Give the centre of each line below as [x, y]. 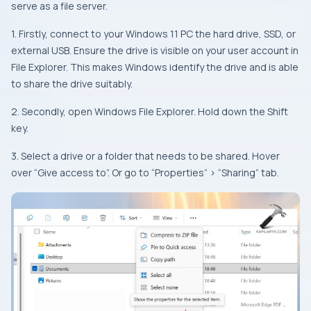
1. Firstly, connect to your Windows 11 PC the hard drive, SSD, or [153, 34]
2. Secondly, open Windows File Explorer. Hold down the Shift [150, 111]
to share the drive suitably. [72, 84]
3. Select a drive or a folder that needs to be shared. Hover [145, 156]
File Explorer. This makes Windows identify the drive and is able [155, 67]
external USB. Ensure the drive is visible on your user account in [155, 50]
